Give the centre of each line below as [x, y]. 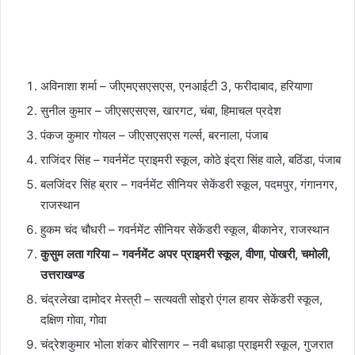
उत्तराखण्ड [62, 274]
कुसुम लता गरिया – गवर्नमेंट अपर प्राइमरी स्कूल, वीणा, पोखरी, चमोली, [185, 254]
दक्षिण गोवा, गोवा [73, 319]
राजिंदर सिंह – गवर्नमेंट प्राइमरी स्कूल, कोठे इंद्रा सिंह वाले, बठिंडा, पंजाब [191, 159]
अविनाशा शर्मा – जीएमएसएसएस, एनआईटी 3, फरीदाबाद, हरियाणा [176, 86]
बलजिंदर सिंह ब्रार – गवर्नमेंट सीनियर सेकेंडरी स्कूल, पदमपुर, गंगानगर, [189, 184]
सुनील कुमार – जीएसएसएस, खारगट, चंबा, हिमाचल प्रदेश [161, 110]
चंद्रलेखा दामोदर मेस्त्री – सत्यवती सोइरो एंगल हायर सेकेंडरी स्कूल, [181, 299]
